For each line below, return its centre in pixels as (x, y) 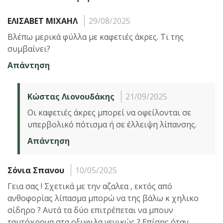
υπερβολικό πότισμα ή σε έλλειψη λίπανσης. (112, 124)
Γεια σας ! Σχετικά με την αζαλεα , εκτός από (90, 186)
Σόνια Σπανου (36, 170)
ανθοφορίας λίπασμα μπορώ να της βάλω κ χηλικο (103, 198)
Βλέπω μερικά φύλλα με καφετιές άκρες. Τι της (96, 37)
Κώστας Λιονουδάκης (71, 96)
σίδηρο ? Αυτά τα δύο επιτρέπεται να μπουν (90, 210)
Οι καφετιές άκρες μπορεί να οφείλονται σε (109, 112)
